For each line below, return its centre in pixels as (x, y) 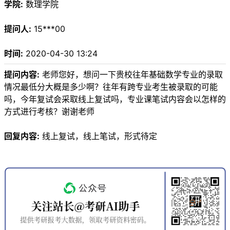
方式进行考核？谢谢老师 (49, 112)
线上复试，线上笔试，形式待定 (98, 136)
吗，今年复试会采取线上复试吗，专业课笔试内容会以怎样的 (115, 99)
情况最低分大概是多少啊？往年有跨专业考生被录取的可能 (111, 87)
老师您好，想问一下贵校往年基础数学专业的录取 (131, 75)
